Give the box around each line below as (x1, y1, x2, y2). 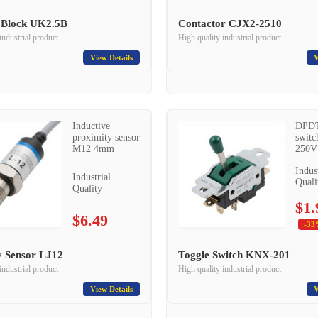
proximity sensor (72, 132, 140, 143)
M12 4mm (72, 143, 114, 154)
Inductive (72, 121, 110, 131)
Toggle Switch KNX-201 (178, 249, 290, 261)
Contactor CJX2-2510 (178, 18, 282, 29)
